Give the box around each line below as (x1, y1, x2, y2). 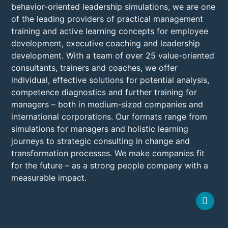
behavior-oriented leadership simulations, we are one (11, 2, 216, 12)
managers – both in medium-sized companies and (11, 99, 204, 110)
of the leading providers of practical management (11, 14, 204, 24)
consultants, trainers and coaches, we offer (11, 63, 178, 73)
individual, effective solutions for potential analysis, (11, 75, 210, 85)
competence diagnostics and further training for (11, 87, 197, 98)
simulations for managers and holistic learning (11, 124, 189, 134)
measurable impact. (11, 173, 87, 183)
